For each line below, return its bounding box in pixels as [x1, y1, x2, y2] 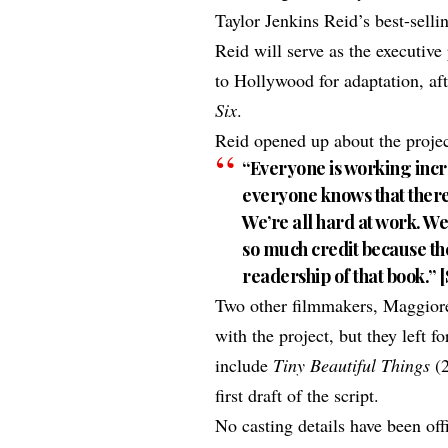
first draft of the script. [215, 383, 392, 408]
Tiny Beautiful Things [273, 353, 436, 378]
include [215, 353, 274, 378]
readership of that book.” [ [242, 264, 445, 289]
